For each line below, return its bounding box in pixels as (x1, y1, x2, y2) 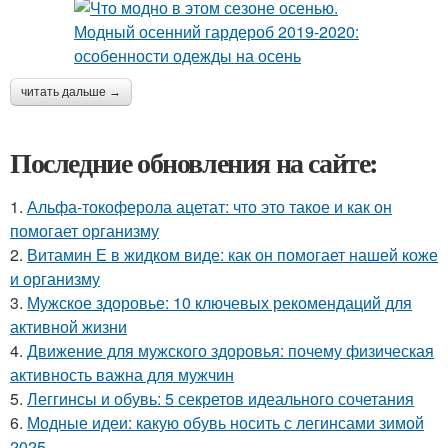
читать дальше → (21, 85, 121, 99)
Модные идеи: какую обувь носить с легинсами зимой (27, 411, 424, 434)
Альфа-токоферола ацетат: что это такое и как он (27, 195, 392, 218)
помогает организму (10, 219, 159, 242)
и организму (10, 267, 100, 290)
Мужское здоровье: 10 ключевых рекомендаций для (27, 291, 412, 314)
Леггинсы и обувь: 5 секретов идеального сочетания (27, 387, 414, 410)
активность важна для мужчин (10, 363, 234, 386)
